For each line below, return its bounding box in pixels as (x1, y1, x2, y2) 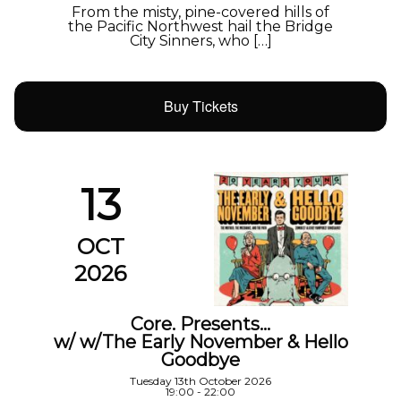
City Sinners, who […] (129, 32, 272, 50)
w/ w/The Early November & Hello (53, 330, 348, 353)
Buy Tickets (163, 95, 238, 116)
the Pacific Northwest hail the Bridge (68, 18, 333, 36)
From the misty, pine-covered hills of (72, 4, 329, 21)
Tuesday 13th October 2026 (130, 373, 271, 388)
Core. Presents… (131, 312, 270, 335)
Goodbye (161, 348, 240, 371)
